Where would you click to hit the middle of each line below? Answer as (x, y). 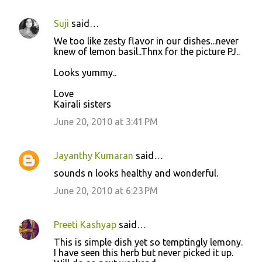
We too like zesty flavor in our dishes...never (146, 41)
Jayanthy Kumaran (94, 155)
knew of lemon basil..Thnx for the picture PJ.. (147, 51)
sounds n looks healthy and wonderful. (136, 173)
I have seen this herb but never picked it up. (144, 252)
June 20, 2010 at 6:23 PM (106, 190)
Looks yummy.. (85, 72)
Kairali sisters (82, 104)
